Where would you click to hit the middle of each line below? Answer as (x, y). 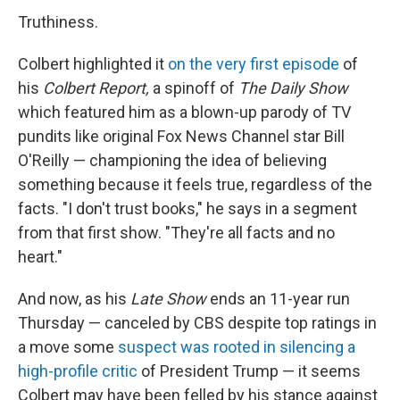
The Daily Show (293, 88)
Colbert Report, (96, 88)
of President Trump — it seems (251, 371)
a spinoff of (194, 88)
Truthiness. (58, 22)
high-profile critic (79, 371)
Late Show (168, 299)
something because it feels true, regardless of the (195, 184)
